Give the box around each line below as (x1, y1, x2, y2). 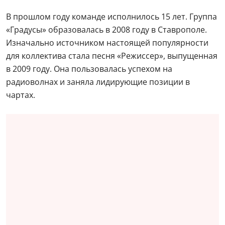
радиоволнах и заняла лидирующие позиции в (6, 76, 190, 87)
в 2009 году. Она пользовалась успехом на (6, 63, 172, 74)
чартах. (6, 89, 35, 100)
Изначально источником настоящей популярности (6, 37, 208, 48)
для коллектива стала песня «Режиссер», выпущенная (6, 50, 217, 61)
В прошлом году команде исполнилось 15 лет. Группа (6, 11, 217, 22)
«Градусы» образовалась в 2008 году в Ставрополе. (6, 24, 207, 35)
